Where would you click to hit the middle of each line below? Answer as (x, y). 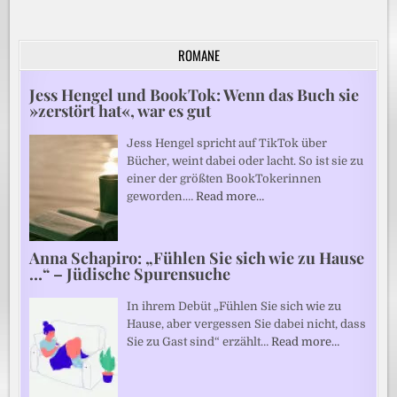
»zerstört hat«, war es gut (121, 110)
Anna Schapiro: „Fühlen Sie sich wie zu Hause (197, 257)
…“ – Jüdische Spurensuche (130, 273)
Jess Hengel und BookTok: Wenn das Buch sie (195, 94)
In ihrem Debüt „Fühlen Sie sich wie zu (234, 306)
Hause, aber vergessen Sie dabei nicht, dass (247, 323)
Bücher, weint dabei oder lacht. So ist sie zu (245, 160)
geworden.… (162, 196)
